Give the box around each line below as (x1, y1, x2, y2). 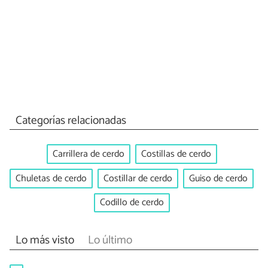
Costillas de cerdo (141, 146, 211, 163)
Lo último (87, 230, 132, 249)
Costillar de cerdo (103, 170, 172, 187)
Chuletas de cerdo (16, 170, 87, 187)
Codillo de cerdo (99, 194, 164, 211)
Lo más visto (15, 230, 74, 249)
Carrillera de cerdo (52, 146, 124, 163)
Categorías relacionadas (15, 111, 126, 130)
